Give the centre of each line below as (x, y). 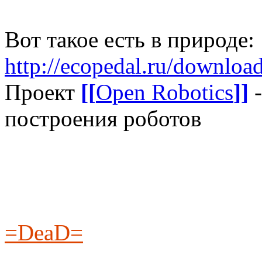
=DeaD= (44, 232)
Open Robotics (165, 92)
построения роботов (103, 118)
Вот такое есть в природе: (130, 39)
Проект (43, 92)
